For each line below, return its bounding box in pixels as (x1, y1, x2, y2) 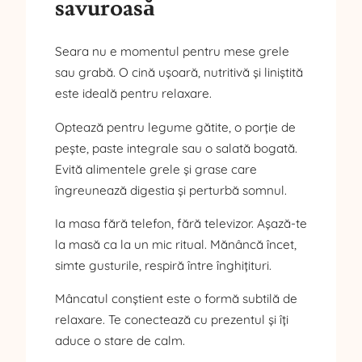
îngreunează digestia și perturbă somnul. (55, 182, 287, 198)
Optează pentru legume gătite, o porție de (55, 119, 296, 135)
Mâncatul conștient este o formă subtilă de (55, 291, 297, 307)
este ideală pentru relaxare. (55, 86, 212, 102)
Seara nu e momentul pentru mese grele (55, 44, 289, 60)
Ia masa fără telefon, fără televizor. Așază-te (55, 216, 307, 232)
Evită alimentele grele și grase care (55, 161, 257, 177)
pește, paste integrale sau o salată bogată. (55, 140, 297, 156)
